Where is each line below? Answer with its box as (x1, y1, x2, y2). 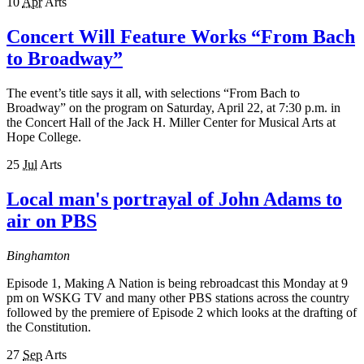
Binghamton (6, 248, 70, 262)
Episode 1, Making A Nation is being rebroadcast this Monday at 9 (6, 275, 348, 290)
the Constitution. (6, 319, 91, 334)
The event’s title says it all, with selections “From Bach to (6, 85, 300, 100)
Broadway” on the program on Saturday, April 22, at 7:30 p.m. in (6, 100, 340, 115)
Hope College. (6, 129, 81, 144)
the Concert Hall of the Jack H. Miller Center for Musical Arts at (6, 115, 336, 129)
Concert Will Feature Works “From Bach (6, 26, 355, 48)
